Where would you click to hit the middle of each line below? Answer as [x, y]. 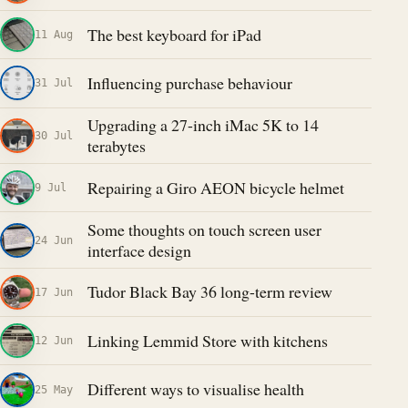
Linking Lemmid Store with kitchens [207, 340]
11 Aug [54, 35]
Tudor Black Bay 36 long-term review [209, 292]
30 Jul [54, 135]
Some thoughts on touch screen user [204, 229]
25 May [54, 389]
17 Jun [54, 291]
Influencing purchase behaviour [189, 82]
